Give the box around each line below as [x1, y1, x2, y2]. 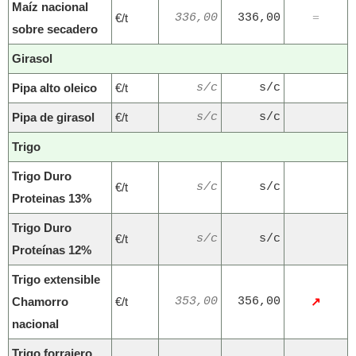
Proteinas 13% [12, 192, 91, 206]
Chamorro [12, 295, 68, 309]
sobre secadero [12, 22, 98, 37]
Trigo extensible [12, 273, 100, 287]
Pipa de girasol [12, 110, 95, 125]
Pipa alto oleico [12, 81, 97, 95]
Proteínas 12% [12, 243, 91, 257]
